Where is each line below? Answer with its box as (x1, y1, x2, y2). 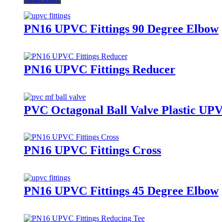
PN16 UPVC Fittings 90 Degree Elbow (24, 22, 219, 35)
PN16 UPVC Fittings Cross (24, 144, 161, 157)
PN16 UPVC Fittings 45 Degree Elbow (24, 184, 219, 198)
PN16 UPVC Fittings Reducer (24, 62, 175, 76)
